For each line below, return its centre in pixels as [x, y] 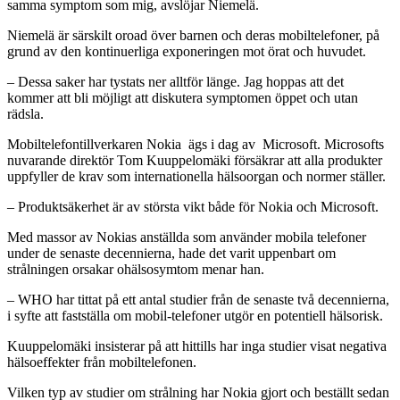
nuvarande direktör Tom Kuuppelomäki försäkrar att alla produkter [195, 160]
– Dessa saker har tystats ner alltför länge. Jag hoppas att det [175, 81]
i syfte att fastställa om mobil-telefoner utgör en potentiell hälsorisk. [195, 315]
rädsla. [25, 113]
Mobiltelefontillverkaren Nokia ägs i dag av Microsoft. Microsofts [197, 144]
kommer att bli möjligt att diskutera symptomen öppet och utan [183, 97]
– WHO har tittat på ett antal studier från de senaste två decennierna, [198, 299]
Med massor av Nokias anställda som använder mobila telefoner [187, 237]
